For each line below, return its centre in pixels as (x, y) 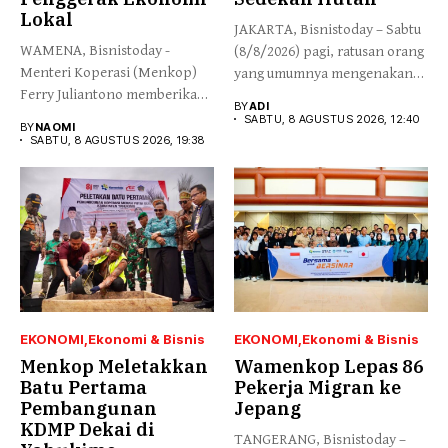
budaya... (260, 95)
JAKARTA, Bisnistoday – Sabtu (327, 29)
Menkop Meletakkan (114, 366)
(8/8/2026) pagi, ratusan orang (329, 51)
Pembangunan (88, 408)
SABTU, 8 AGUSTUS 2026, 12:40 (332, 118)
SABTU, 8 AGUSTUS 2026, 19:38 (117, 139)
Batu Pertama (83, 387)
